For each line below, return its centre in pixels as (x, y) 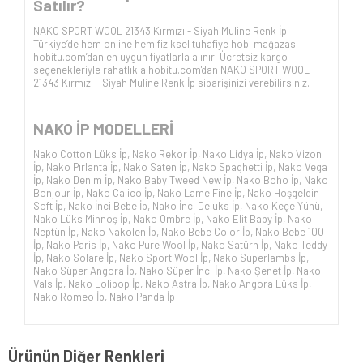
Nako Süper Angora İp (84, 271)
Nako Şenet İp (260, 271)
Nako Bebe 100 (290, 232)
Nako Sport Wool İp (164, 258)
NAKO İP (62, 128)
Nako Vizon (295, 154)
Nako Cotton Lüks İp (80, 154)
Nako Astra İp (176, 284)
